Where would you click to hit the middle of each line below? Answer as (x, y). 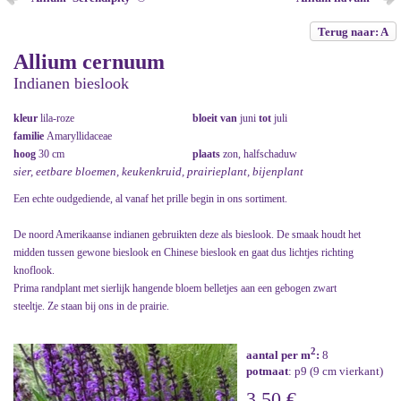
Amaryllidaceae (79, 136)
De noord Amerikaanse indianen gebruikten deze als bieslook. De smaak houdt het (187, 235)
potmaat (267, 371)
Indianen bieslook (71, 83)
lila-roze (57, 118)
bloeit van (216, 118)
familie (30, 136)
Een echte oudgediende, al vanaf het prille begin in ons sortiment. (150, 199)
